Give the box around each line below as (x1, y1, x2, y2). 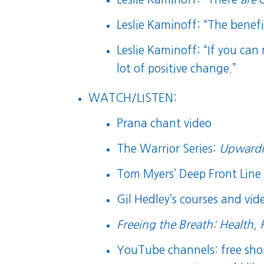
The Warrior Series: (117, 143, 220, 155)
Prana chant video (117, 118, 212, 130)
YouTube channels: (117, 245, 222, 256)
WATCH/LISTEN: (88, 93, 177, 104)
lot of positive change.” (117, 63, 237, 74)
